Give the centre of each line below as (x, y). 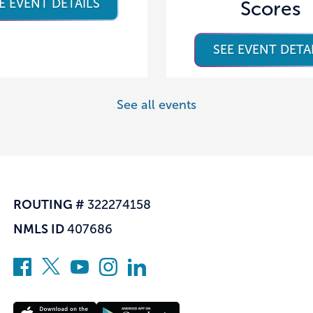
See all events (156, 104)
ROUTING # (50, 204)
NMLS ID (40, 229)
